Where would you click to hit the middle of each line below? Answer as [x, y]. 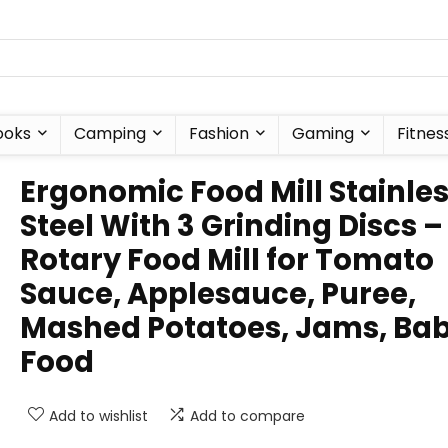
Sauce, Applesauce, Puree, [218, 294]
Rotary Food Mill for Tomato [227, 260]
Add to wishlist [98, 416]
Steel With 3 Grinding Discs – [231, 226]
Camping [110, 133]
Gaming [323, 133]
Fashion [219, 133]
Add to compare [247, 416]
